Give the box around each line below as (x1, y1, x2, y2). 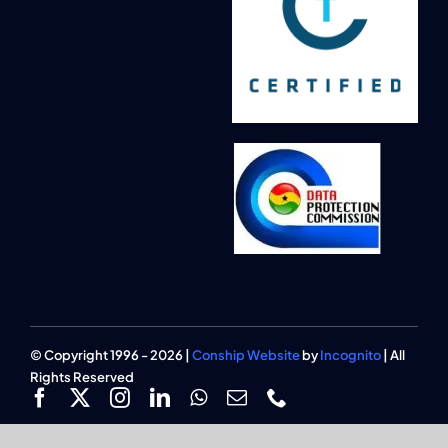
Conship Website (191, 346, 300, 363)
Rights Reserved (29, 368, 134, 385)
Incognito (319, 346, 381, 363)
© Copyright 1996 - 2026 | (29, 346, 192, 363)
